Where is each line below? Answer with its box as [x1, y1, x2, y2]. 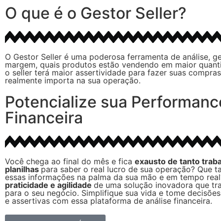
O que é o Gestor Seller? [5, 3, 186, 23]
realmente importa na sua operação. [5, 75, 141, 85]
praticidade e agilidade [5, 180, 94, 190]
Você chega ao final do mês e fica [5, 156, 135, 166]
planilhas [5, 164, 41, 174]
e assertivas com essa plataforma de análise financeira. [5, 195, 212, 206]
